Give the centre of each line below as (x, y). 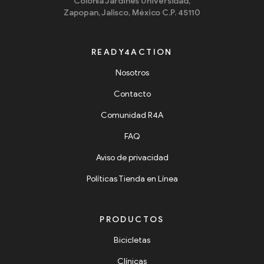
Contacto (132, 94)
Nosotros (132, 72)
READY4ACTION (132, 52)
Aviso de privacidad (132, 157)
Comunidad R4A (132, 115)
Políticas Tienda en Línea (132, 179)
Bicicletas (132, 240)
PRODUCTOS (132, 219)
